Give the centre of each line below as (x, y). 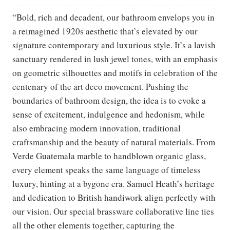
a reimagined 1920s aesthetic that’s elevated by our (105, 31)
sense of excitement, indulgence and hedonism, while (109, 114)
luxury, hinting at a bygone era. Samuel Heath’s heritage (113, 183)
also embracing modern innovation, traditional (97, 128)
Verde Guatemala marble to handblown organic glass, (109, 156)
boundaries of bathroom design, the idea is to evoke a (109, 100)
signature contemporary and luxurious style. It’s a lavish (114, 45)
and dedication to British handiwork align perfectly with (114, 197)
